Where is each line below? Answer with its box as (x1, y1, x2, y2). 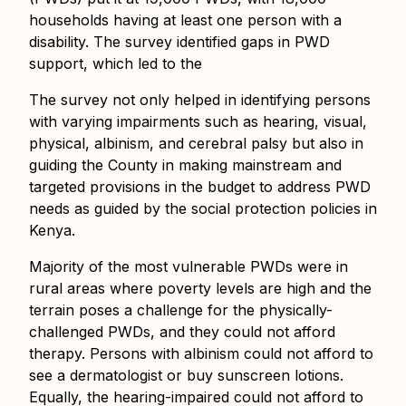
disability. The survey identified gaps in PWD (29, 33, 330, 52)
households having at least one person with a (29, 11, 342, 30)
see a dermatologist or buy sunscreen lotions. (29, 366, 343, 385)
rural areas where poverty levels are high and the (29, 279, 372, 298)
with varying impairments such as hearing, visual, (29, 112, 367, 131)
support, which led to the (29, 54, 202, 73)
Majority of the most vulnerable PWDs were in (29, 257, 348, 276)
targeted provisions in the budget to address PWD (29, 178, 371, 197)
